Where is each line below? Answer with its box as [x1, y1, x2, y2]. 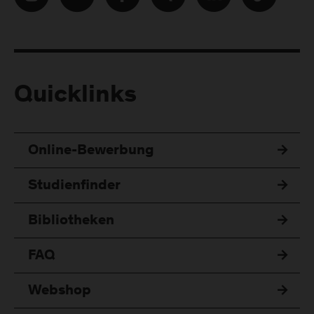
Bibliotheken [28, 214, 114, 228]
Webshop [28, 284, 91, 299]
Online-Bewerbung [28, 144, 154, 158]
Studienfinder [28, 179, 121, 193]
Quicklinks [14, 83, 137, 109]
